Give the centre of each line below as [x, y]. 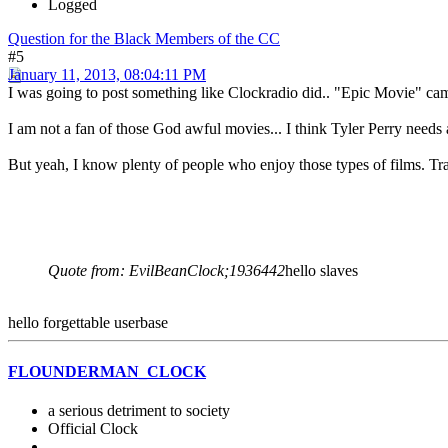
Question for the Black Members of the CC [144, 38]
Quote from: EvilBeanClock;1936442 [166, 270]
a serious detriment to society [139, 411]
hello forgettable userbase [88, 322]
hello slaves [321, 270]
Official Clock [93, 429]
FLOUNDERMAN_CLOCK [107, 371]
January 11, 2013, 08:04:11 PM [107, 74]
